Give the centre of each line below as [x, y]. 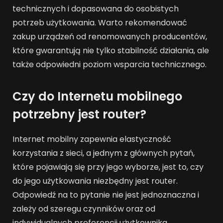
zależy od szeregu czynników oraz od [84, 209]
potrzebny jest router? [79, 114]
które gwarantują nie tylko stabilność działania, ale [111, 51]
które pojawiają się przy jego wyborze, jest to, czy [108, 167]
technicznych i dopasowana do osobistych [96, 9]
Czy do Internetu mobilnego [97, 97]
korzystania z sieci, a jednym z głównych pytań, [104, 153]
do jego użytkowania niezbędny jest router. [95, 181]
